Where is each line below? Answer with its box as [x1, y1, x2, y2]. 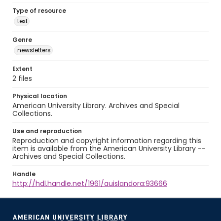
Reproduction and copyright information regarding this [12, 136, 201, 146]
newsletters [17, 46, 51, 54]
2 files [12, 74, 32, 83]
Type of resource [12, 6, 66, 15]
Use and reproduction [12, 127, 82, 135]
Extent [12, 65, 33, 73]
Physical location [12, 92, 67, 100]
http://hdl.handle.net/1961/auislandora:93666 [12, 179, 167, 188]
